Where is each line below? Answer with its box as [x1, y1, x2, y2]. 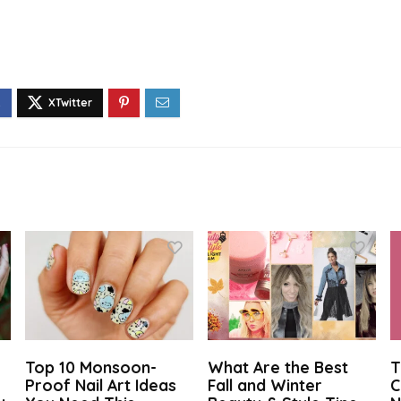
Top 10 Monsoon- [25, 357, 158, 378]
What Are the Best [208, 357, 349, 378]
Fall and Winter [208, 375, 323, 396]
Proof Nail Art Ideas [25, 375, 177, 396]
